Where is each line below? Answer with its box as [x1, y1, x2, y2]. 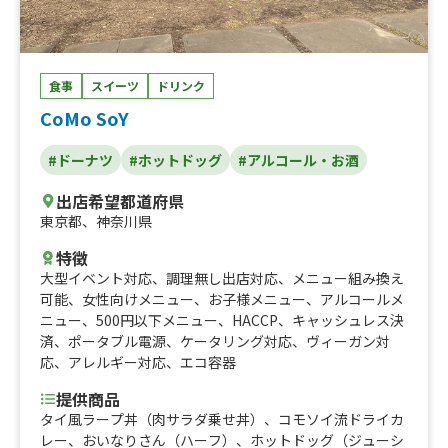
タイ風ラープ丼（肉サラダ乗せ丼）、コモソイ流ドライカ [40, 408, 404, 429]
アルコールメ [320, 288, 404, 309]
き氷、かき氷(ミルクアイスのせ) [40, 4, 246, 25]
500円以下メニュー [96, 309, 218, 330]
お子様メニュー [208, 288, 306, 309]
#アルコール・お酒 [238, 149, 359, 170]
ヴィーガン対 [306, 330, 390, 351]
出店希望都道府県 [56, 188, 184, 213]
